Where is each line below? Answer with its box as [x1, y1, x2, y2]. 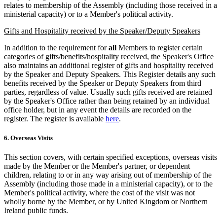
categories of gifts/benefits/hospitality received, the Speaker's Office [4, 52, 214, 61]
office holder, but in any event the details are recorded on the [4, 105, 191, 114]
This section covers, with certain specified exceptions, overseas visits [4, 153, 217, 162]
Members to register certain [116, 43, 203, 52]
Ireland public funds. [4, 206, 68, 215]
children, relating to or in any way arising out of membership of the [4, 171, 212, 180]
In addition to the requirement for [4, 43, 109, 52]
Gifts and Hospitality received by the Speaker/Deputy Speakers [4, 26, 200, 35]
